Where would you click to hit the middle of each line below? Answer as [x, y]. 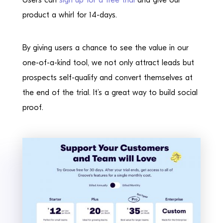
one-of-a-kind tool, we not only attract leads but [108, 63]
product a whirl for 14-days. [69, 15]
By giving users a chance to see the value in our [105, 48]
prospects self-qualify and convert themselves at [107, 78]
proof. [33, 108]
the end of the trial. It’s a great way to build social [110, 93]
